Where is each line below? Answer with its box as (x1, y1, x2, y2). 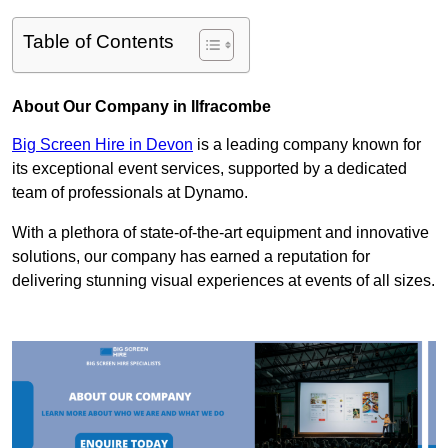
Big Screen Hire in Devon (12, 136, 193, 154)
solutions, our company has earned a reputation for (12, 248, 370, 266)
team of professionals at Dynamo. (12, 184, 248, 202)
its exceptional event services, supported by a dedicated (12, 160, 407, 178)
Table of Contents (23, 31, 174, 53)
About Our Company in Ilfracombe (12, 98, 271, 116)
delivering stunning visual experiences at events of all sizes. (12, 272, 435, 290)
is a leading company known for (193, 136, 421, 154)
